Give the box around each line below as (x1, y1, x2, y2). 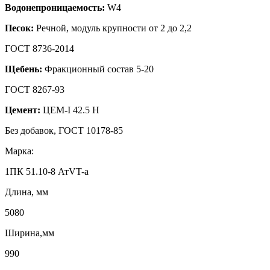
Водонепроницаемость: (5, 2, 105, 13)
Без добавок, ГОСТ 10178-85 (5, 125, 123, 136)
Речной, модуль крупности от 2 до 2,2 (34, 22, 192, 33)
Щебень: (5, 63, 42, 74)
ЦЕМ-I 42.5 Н (40, 104, 99, 115)
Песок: (5, 22, 34, 33)
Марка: (5, 145, 34, 156)
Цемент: (5, 104, 40, 115)
